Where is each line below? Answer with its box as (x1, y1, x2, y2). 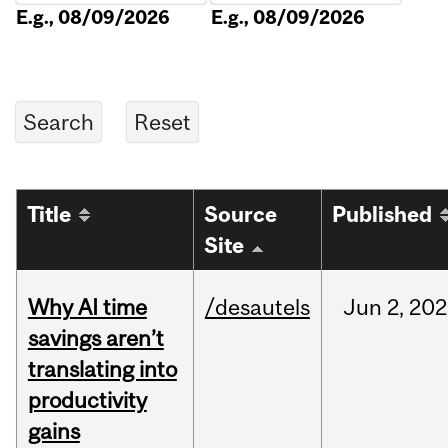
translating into (27, 356, 177, 383)
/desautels (204, 294, 310, 321)
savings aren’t (27, 325, 164, 352)
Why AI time (27, 294, 147, 321)
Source (204, 202, 278, 228)
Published (332, 202, 433, 228)
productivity (27, 387, 147, 414)
